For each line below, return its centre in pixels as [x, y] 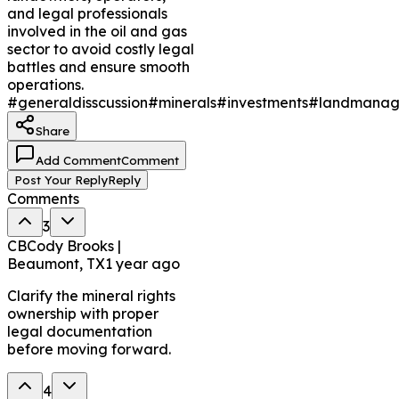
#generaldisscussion [77, 102]
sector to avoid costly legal [101, 49]
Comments [43, 198]
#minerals [182, 102]
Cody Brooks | [74, 245]
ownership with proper [83, 313]
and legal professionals [87, 13]
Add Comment [78, 160]
